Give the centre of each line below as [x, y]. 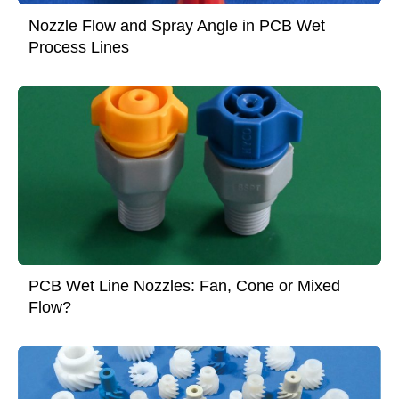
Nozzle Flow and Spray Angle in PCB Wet [177, 25]
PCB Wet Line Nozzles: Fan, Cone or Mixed [184, 285]
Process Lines [79, 47]
